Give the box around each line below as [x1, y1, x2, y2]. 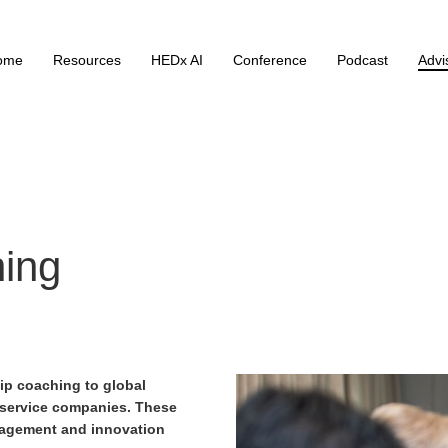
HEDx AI [151, 52, 203, 68]
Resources [53, 52, 121, 68]
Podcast [337, 52, 388, 68]
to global [81, 377, 147, 394]
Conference [233, 52, 307, 68]
